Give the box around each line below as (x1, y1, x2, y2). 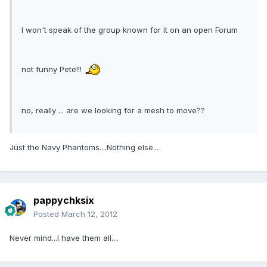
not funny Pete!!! (21, 64, 84, 74)
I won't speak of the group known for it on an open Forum (21, 25, 238, 35)
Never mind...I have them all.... (10, 233, 119, 243)
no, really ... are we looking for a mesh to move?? (21, 105, 205, 116)
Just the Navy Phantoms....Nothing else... (10, 142, 159, 153)
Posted (33, 209, 61, 219)
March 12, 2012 (61, 209, 117, 219)
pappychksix (33, 194, 94, 207)
